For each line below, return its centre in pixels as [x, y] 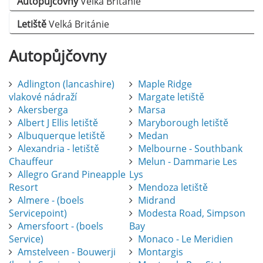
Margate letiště [171, 97]
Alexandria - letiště [58, 149]
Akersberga [43, 110]
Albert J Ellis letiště [58, 123]
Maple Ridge [165, 84]
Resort [23, 188]
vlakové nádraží [43, 97]
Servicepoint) [38, 213]
